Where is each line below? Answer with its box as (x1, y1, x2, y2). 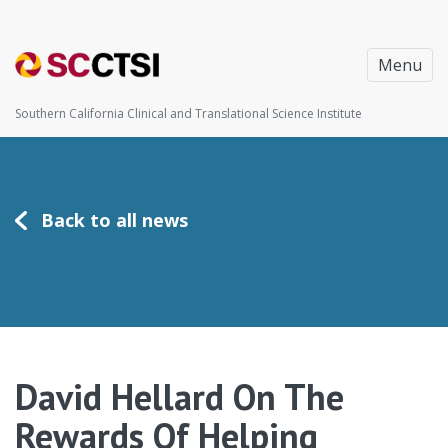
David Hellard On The (15, 373, 344, 420)
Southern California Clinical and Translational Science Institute (15, 105, 362, 122)
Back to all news (41, 208, 188, 232)
